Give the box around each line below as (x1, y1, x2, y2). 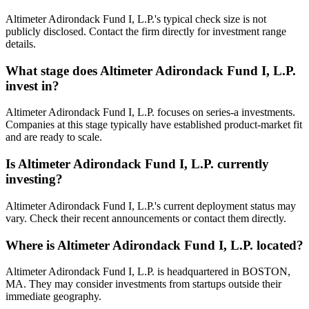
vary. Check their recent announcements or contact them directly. (6, 212, 286, 224)
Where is (6, 237, 57, 252)
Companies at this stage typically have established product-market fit (6, 119, 302, 131)
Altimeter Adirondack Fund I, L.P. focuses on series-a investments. (6, 106, 295, 119)
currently (214, 157, 269, 172)
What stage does (6, 63, 100, 78)
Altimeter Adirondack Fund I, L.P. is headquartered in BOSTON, (6, 266, 290, 278)
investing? (6, 172, 63, 187)
